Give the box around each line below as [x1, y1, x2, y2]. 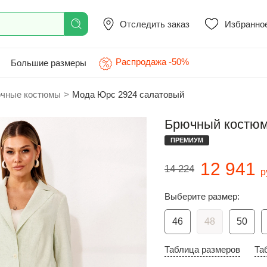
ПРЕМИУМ [170, 136, 203, 144]
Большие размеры [11, 57, 86, 68]
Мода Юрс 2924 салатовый [72, 89, 184, 100]
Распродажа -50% [116, 57, 189, 67]
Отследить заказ [120, 18, 190, 29]
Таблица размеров [164, 244, 240, 254]
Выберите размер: [164, 191, 240, 201]
